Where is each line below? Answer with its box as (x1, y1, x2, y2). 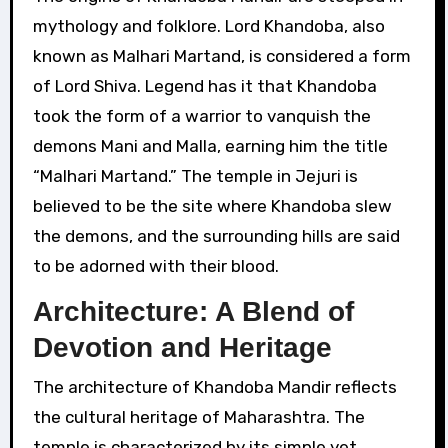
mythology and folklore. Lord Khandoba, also (32, 15, 385, 36)
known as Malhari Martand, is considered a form (32, 45, 411, 66)
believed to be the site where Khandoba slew (32, 195, 392, 216)
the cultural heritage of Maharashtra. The (32, 407, 365, 428)
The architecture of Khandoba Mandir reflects (32, 377, 397, 398)
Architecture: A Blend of (32, 295, 354, 327)
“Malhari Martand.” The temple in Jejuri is (32, 165, 358, 186)
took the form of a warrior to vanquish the (32, 105, 371, 126)
